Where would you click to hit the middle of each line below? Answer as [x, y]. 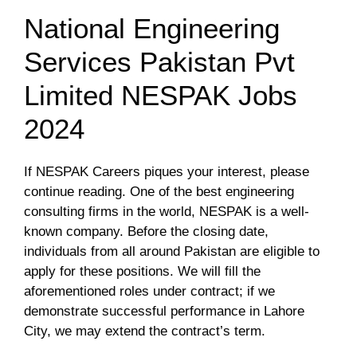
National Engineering [152, 28]
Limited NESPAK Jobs [161, 95]
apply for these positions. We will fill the [142, 271]
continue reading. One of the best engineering [159, 192]
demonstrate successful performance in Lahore [164, 311]
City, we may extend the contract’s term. [145, 331]
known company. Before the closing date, [146, 231]
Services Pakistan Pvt [159, 62]
